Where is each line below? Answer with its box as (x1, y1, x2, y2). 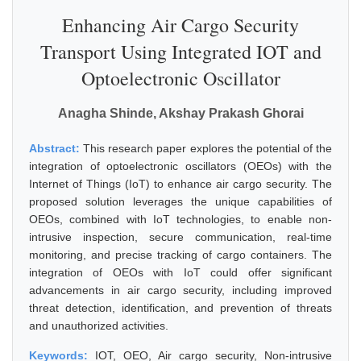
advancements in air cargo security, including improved (29, 284, 332, 297)
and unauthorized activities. (29, 319, 168, 332)
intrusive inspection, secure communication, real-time (29, 230, 332, 243)
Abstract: (29, 142, 84, 155)
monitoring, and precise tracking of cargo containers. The (29, 248, 332, 261)
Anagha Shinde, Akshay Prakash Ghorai (57, 106, 304, 120)
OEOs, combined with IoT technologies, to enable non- (29, 213, 332, 226)
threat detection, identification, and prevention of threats (29, 301, 332, 314)
